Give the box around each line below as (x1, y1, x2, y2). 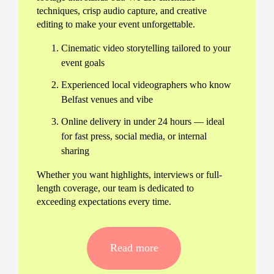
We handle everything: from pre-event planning (37, 253, 219, 264)
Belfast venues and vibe (61, 94, 153, 105)
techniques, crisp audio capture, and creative (37, 5, 207, 16)
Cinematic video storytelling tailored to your (61, 42, 231, 53)
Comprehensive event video (37, 215, 181, 229)
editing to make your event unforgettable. (37, 18, 195, 29)
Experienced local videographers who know (61, 79, 231, 90)
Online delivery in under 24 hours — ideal (61, 116, 224, 127)
